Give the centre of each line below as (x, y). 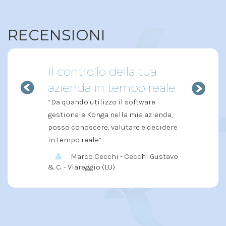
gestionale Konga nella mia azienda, (110, 114)
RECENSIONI (56, 35)
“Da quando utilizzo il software (102, 102)
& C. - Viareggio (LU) (81, 167)
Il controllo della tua (102, 71)
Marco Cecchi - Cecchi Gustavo (124, 156)
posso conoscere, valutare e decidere (113, 127)
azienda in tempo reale (112, 88)
